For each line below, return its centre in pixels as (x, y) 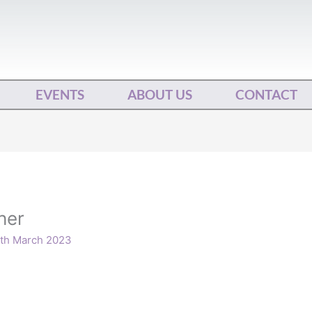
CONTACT (266, 94)
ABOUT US (159, 94)
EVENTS (60, 94)
